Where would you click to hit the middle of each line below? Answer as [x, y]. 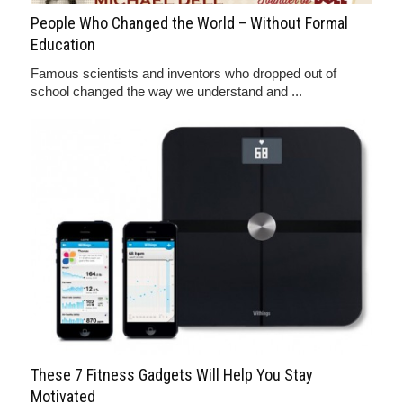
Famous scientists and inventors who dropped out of [184, 73]
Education [63, 44]
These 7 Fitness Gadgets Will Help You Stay [172, 374]
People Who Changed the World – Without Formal [189, 22]
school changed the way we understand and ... [166, 91]
